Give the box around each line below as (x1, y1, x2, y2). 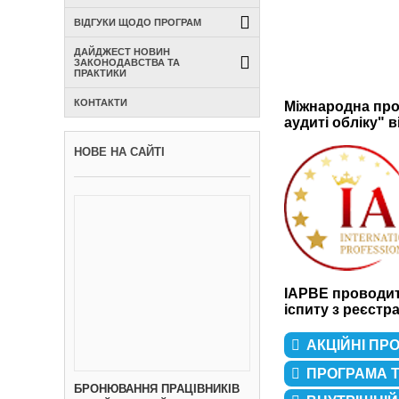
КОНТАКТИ (74, 97, 127, 108)
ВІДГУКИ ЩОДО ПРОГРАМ (74, 17, 201, 28)
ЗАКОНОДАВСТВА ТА (74, 57, 180, 68)
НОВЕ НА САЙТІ (74, 145, 165, 159)
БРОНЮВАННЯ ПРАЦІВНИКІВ (74, 382, 240, 395)
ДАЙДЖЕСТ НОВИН (74, 46, 170, 57)
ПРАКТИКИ (74, 68, 126, 78)
